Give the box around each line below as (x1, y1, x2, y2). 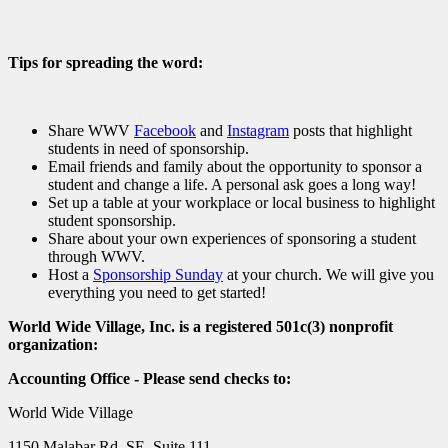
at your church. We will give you (223, 266, 434, 284)
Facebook (134, 122, 196, 140)
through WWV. (48, 248, 145, 266)
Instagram (227, 122, 289, 140)
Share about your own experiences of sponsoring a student (48, 230, 416, 248)
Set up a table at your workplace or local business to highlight (48, 194, 435, 212)
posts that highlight (289, 122, 412, 140)
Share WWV (48, 122, 134, 140)
